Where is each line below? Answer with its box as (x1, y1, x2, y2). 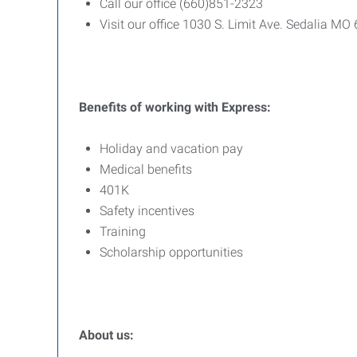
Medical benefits (100, 162, 192, 177)
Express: (222, 100, 271, 115)
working (145, 100, 191, 115)
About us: (79, 328, 134, 343)
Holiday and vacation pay (100, 141, 243, 156)
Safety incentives (100, 203, 194, 218)
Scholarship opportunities (100, 245, 243, 260)
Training (100, 224, 146, 239)
